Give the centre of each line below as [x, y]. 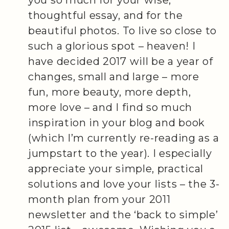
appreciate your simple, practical [116, 168]
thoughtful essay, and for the [106, 15]
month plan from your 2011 [99, 199]
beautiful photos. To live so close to [122, 30]
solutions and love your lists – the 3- [124, 184]
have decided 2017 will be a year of [121, 61]
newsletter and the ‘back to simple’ [123, 214]
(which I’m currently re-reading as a [124, 138]
